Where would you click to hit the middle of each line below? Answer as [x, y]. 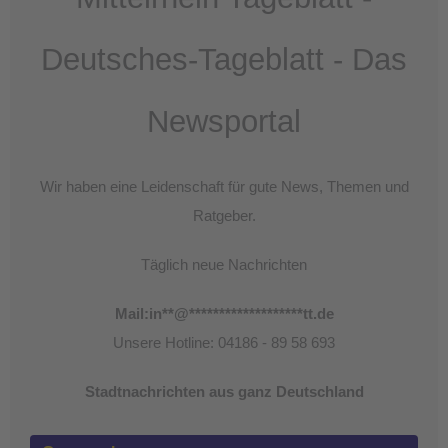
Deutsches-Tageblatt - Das [224, 60]
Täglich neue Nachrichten [224, 265]
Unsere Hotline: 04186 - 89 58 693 [224, 343]
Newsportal [224, 122]
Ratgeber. [224, 216]
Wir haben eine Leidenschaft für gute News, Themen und [224, 187]
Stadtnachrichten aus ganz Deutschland [224, 392]
